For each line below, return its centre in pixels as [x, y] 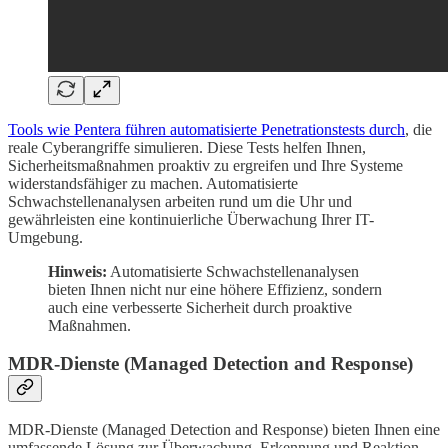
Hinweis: [77, 271]
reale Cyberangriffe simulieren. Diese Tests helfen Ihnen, [187, 147]
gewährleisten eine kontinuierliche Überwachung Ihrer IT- [191, 219]
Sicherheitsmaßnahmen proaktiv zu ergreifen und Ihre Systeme [205, 165]
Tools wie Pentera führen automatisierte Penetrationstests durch [206, 129]
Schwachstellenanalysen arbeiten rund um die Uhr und [180, 201]
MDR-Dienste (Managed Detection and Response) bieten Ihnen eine [224, 430]
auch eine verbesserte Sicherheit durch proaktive [200, 307]
